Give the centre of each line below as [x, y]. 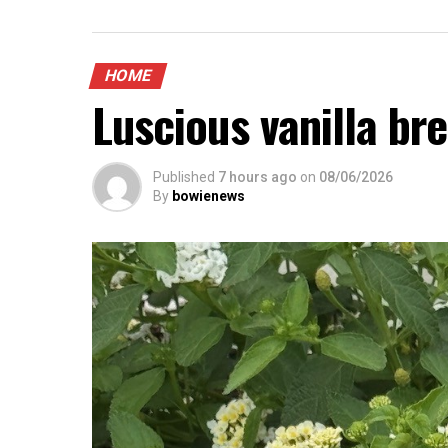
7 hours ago [257, 177]
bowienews [208, 196]
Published [184, 177]
